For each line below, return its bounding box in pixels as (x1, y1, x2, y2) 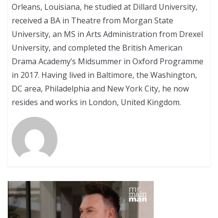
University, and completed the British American (12, 42, 183, 54)
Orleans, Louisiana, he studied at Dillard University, (12, 1, 198, 13)
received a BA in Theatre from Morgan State (12, 15, 174, 26)
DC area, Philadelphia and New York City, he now (12, 83, 189, 94)
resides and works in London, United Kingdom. (12, 97, 182, 108)
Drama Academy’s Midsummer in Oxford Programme (12, 56, 204, 67)
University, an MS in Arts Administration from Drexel (12, 29, 203, 40)
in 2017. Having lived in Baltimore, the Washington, (12, 70, 198, 81)
